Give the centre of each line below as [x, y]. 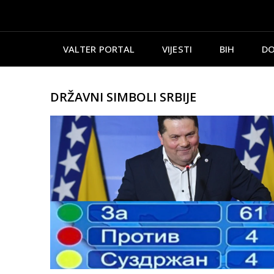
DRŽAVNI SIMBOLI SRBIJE [123, 97]
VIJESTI [177, 49]
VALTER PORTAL [99, 49]
